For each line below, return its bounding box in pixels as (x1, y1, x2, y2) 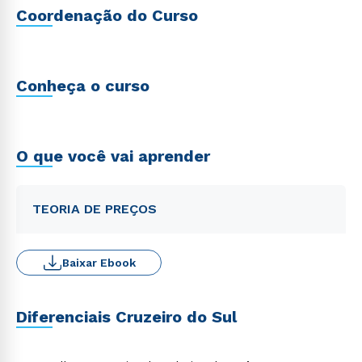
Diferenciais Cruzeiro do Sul (16, 307, 237, 326)
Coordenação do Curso (16, 6, 198, 25)
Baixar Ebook (61, 256, 136, 269)
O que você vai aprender (16, 146, 210, 166)
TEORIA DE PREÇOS (32, 201, 157, 217)
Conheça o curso (16, 76, 149, 95)
